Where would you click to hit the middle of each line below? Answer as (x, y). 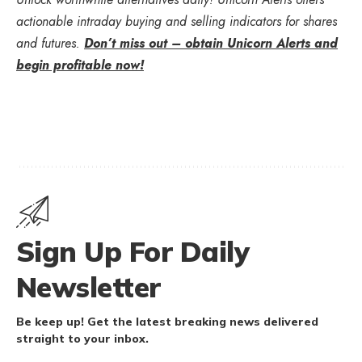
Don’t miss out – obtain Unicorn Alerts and (211, 43)
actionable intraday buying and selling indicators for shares (177, 21)
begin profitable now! (80, 65)
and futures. (50, 43)
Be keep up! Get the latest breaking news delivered (167, 321)
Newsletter (88, 287)
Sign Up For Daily (133, 251)
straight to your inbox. (82, 338)
